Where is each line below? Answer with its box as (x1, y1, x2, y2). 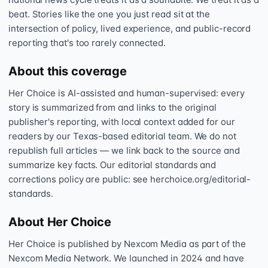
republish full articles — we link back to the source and (8, 145, 240, 156)
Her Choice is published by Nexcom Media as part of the (8, 238, 246, 249)
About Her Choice (8, 215, 111, 229)
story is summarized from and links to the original (8, 102, 217, 113)
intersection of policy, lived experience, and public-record (8, 23, 251, 34)
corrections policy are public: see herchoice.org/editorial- (8, 173, 251, 185)
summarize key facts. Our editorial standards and (8, 159, 217, 170)
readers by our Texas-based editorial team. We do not (8, 130, 236, 142)
